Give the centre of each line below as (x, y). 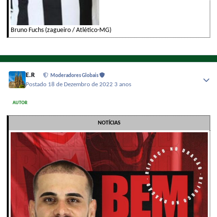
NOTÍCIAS (109, 123)
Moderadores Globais (75, 76)
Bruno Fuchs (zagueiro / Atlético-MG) (61, 31)
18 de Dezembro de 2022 (81, 85)
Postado (37, 85)
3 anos (123, 85)
